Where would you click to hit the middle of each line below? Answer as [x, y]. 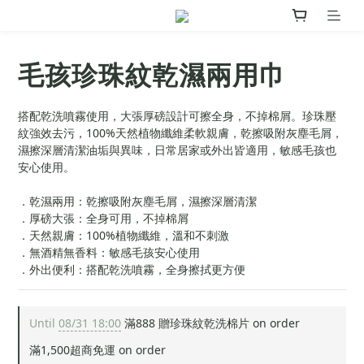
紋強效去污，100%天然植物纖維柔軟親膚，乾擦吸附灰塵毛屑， [180, 133]
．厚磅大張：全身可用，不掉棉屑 [103, 219]
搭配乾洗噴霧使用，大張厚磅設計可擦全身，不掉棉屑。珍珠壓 [177, 116]
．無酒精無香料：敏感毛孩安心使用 [109, 253]
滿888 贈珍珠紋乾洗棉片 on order [210, 323]
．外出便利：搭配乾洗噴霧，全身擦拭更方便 [132, 270]
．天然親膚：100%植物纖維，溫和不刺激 [123, 236]
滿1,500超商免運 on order [97, 350]
